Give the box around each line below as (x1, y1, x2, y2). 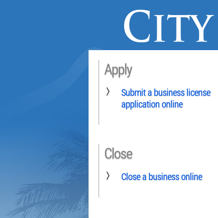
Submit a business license (121, 86, 210, 98)
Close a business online (121, 170, 202, 182)
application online (121, 98, 182, 110)
